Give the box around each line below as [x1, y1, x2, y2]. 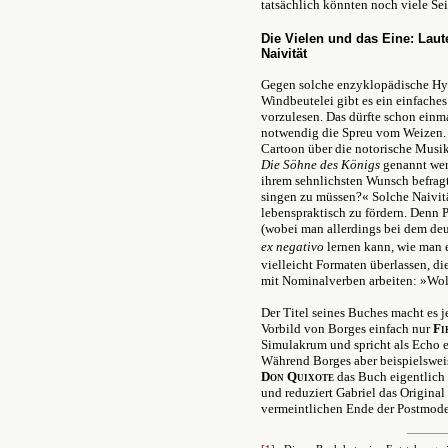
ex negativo [261, 239, 324, 254]
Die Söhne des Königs [261, 157, 383, 172]
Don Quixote [261, 369, 334, 384]
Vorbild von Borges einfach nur [261, 321, 433, 336]
